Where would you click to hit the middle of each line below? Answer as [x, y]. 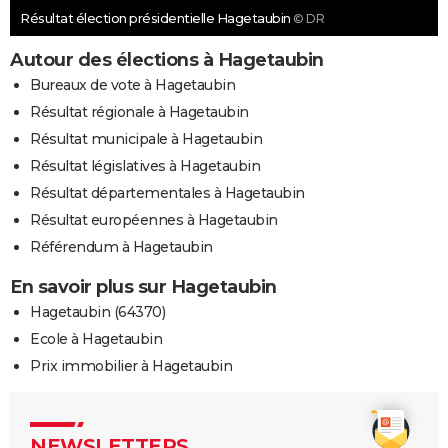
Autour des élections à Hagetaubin [167, 60]
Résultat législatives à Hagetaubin [145, 166]
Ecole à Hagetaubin [96, 339]
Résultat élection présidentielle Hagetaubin [156, 18]
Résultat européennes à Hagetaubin [154, 220]
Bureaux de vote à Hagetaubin [132, 85]
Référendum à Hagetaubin [121, 247]
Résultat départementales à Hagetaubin [167, 193]
